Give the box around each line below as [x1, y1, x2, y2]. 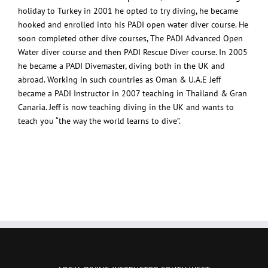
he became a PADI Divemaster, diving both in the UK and [18, 60, 225, 72]
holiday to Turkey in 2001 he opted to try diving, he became [18, 5, 238, 17]
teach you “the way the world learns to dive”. [18, 115, 181, 127]
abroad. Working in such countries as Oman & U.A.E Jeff [18, 74, 221, 86]
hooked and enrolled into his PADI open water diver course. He [18, 19, 248, 31]
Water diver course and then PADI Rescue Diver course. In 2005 [18, 47, 248, 58]
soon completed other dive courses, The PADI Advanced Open [18, 33, 243, 44]
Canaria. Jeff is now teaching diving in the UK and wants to [18, 102, 234, 113]
